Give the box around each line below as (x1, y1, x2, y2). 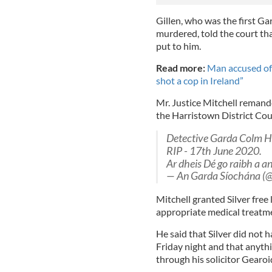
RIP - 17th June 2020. (166, 144, 262, 157)
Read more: (155, 61, 207, 73)
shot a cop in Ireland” (155, 74, 243, 86)
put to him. (155, 39, 201, 52)
